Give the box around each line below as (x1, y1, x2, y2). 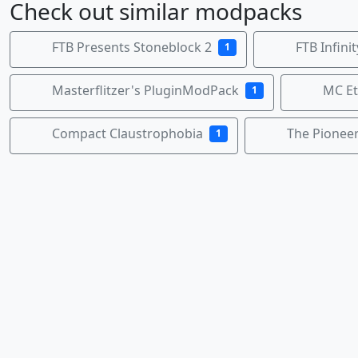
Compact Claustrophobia (52, 125, 203, 143)
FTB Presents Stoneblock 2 (52, 38, 212, 57)
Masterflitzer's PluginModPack (52, 82, 239, 100)
